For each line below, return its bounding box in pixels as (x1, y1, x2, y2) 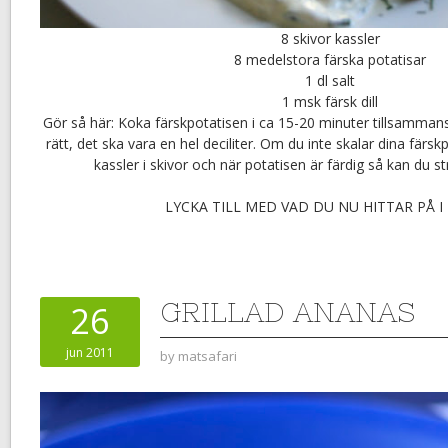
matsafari (178, 347, 237, 366)
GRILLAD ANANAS (160, 296, 415, 329)
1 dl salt (305, 71, 355, 91)
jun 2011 (66, 344, 114, 362)
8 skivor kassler (280, 29, 380, 49)
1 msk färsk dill (282, 92, 378, 112)
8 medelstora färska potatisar (234, 50, 426, 70)
